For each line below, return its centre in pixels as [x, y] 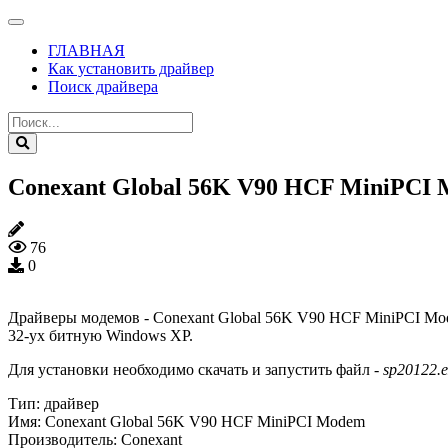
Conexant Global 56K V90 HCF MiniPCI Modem [205, 421]
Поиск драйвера [103, 86]
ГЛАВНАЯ [86, 50]
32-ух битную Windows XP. [100, 335]
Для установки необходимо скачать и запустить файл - [195, 369]
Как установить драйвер [131, 68]
